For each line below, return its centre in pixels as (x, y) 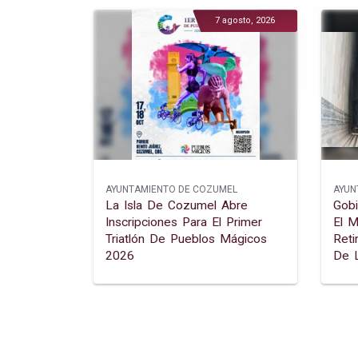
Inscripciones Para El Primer (184, 223)
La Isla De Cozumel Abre (177, 206)
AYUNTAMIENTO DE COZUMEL (171, 190)
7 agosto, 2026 (245, 21)
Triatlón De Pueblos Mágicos (186, 239)
